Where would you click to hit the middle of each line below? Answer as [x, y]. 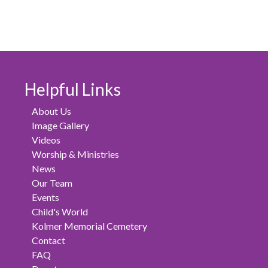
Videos [46, 140]
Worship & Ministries [75, 154]
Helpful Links [73, 89]
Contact [48, 240]
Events [45, 197]
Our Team [52, 183]
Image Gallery [60, 126]
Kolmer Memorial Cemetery [89, 226]
